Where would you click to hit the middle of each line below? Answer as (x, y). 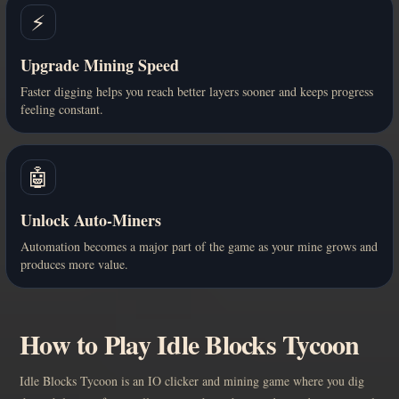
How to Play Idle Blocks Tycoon (190, 343)
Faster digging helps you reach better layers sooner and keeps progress (197, 91)
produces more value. (74, 264)
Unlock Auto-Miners (91, 220)
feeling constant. (62, 109)
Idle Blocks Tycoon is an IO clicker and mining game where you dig (192, 380)
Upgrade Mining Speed (100, 65)
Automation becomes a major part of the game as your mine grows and (199, 246)
